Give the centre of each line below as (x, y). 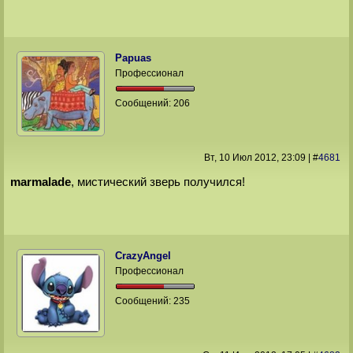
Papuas (134, 58)
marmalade (40, 182)
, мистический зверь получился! (158, 182)
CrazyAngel (143, 255)
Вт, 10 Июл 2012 (240, 157)
